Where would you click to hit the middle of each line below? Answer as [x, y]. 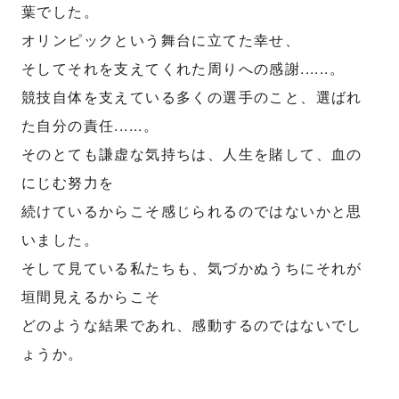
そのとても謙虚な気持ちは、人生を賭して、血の [192, 154]
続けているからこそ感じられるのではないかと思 [192, 211]
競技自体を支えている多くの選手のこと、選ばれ [192, 97]
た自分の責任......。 [90, 125]
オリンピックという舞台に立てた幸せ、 [161, 40]
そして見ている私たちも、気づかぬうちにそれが [192, 268]
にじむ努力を [68, 182]
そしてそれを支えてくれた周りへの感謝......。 [183, 68]
